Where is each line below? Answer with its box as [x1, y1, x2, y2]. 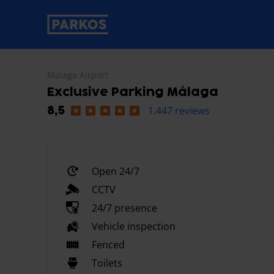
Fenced [92, 238, 125, 251]
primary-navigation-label [46, 24, 160, 38]
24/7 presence [92, 201, 157, 215]
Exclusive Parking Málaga [47, 86, 218, 98]
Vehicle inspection [92, 220, 176, 233]
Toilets [92, 256, 122, 270]
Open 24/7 [92, 165, 139, 178]
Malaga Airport [47, 69, 108, 81]
